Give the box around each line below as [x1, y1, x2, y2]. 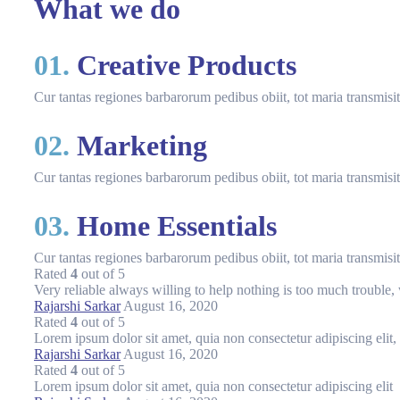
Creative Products [70, 49, 296, 82]
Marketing [70, 129, 207, 162]
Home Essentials [70, 209, 277, 242]
